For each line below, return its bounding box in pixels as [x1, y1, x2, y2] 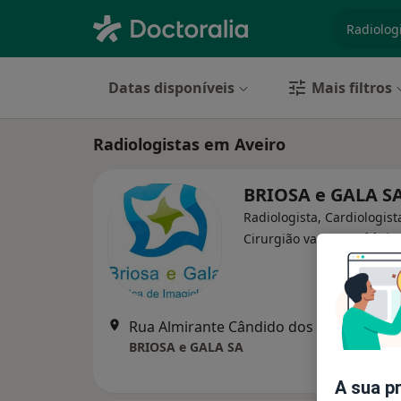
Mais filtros [311, 78, 392, 98]
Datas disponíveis [108, 78, 235, 98]
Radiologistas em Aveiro [93, 133, 286, 155]
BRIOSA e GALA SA [129, 338, 243, 355]
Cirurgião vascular [243, 230, 354, 247]
